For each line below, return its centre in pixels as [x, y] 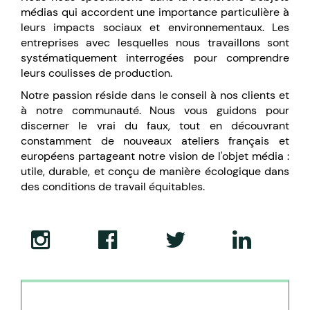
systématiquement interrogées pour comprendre [155, 58]
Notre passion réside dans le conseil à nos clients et [155, 95]
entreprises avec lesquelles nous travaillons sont [155, 43]
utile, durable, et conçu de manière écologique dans [155, 171]
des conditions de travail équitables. [113, 186]
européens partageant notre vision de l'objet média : [155, 156]
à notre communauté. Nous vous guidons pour [155, 110]
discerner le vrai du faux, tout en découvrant [155, 126]
